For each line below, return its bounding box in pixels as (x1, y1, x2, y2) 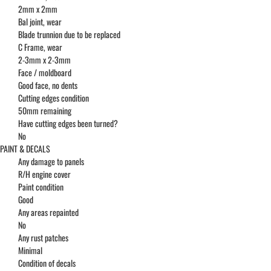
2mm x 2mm (18, 2, 57, 16)
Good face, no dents (18, 79, 77, 92)
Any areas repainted (18, 206, 79, 219)
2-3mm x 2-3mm (18, 53, 71, 67)
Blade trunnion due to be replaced (18, 28, 120, 41)
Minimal (18, 244, 42, 257)
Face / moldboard (18, 66, 71, 79)
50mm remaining (18, 104, 71, 117)
